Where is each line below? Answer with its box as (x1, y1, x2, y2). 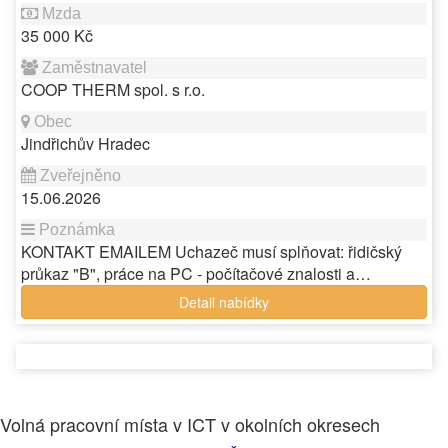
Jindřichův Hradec (21, 132, 150, 155)
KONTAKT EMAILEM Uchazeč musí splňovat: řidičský (21, 240, 402, 263)
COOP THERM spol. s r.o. (21, 78, 205, 101)
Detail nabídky (179, 292, 269, 312)
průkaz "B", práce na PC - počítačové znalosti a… (21, 262, 371, 285)
